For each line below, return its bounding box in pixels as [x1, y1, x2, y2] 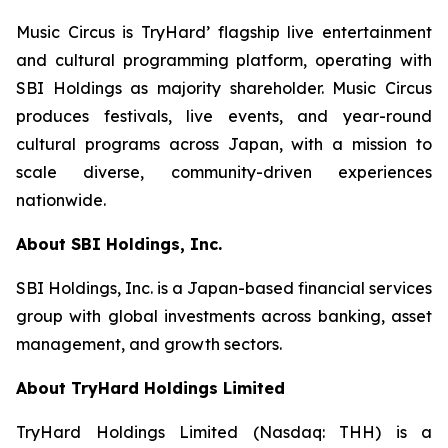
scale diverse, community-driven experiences [16, 161, 432, 182]
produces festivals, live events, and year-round [16, 105, 432, 126]
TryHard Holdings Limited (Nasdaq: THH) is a [16, 421, 432, 442]
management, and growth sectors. [16, 333, 282, 354]
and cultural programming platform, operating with [16, 49, 432, 70]
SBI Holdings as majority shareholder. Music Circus [16, 77, 432, 98]
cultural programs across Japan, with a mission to [16, 133, 432, 154]
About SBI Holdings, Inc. [16, 233, 222, 254]
